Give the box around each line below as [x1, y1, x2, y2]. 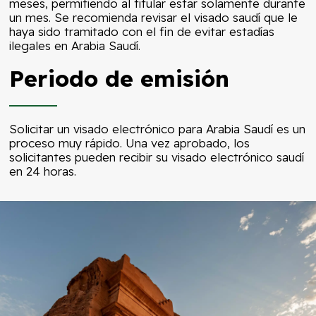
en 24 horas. [9, 164, 77, 179]
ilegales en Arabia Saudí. [9, 38, 141, 54]
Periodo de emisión [9, 64, 230, 93]
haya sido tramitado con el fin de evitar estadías [9, 24, 275, 39]
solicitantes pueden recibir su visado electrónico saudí [9, 150, 305, 165]
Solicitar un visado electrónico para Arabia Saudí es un [9, 121, 306, 137]
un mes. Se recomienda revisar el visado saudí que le [9, 10, 298, 25]
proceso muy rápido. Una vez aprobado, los [9, 135, 250, 151]
